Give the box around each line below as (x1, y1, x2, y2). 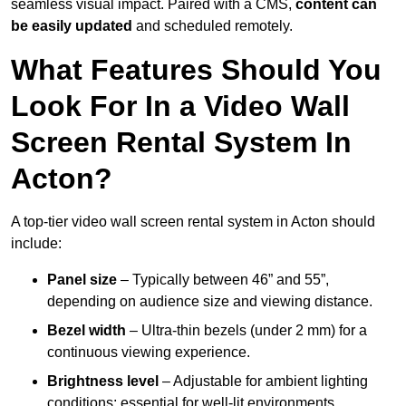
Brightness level (47, 373, 159, 390)
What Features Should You (11, 53, 382, 87)
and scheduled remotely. (132, 18, 293, 34)
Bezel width (47, 323, 126, 339)
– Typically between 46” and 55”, (117, 272, 329, 288)
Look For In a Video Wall (11, 90, 350, 123)
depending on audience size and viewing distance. (47, 294, 372, 310)
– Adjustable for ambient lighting (159, 373, 368, 390)
